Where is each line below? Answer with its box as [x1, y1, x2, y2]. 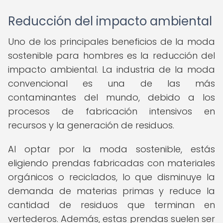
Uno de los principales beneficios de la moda [8, 35, 215, 48]
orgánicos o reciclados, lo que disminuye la [8, 171, 215, 183]
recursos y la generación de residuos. [8, 119, 174, 131]
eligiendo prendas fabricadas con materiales [8, 157, 215, 169]
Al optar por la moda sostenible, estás [8, 143, 215, 155]
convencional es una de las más [8, 77, 215, 90]
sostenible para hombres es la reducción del [8, 49, 215, 62]
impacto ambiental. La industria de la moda [8, 63, 215, 76]
